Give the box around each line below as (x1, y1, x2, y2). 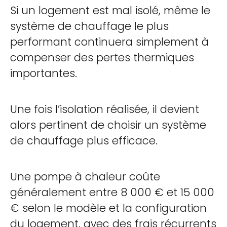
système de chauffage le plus (10, 19, 169, 33)
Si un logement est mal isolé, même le (10, 3, 210, 18)
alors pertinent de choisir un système (10, 118, 206, 132)
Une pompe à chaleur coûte (10, 169, 160, 184)
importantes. (10, 66, 77, 81)
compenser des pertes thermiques (10, 50, 194, 65)
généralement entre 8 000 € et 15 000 (10, 185, 214, 200)
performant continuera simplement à (10, 34, 209, 49)
